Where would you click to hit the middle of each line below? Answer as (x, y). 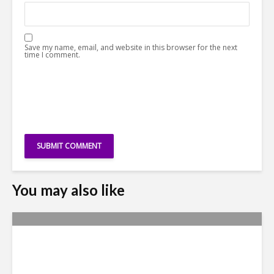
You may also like (68, 190)
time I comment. (52, 54)
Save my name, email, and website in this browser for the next (131, 47)
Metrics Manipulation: (111, 246)
